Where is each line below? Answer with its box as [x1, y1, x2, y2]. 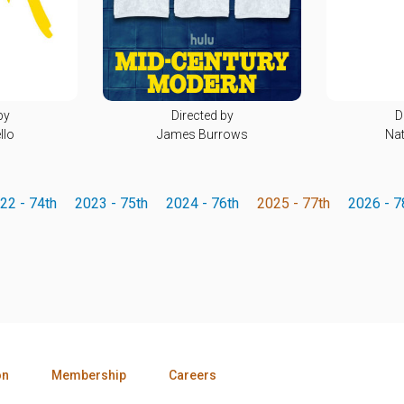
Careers [169, 367, 216, 382]
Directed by [170, 107, 234, 123]
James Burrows [156, 126, 248, 142]
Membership [51, 367, 126, 382]
